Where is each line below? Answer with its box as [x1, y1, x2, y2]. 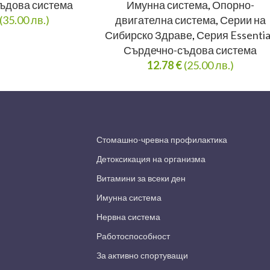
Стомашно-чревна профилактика [96, 134, 228, 145]
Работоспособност [96, 231, 171, 242]
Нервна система [96, 212, 161, 222]
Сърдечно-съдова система [124, 43, 257, 57]
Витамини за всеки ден [96, 173, 186, 184]
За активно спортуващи [96, 250, 189, 261]
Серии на [219, 13, 266, 27]
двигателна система [115, 13, 216, 27]
